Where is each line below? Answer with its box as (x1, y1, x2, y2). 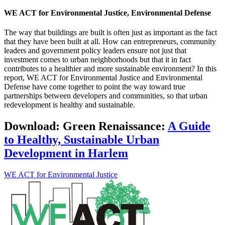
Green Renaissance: (63, 120, 168, 133)
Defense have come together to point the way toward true (4, 82, 185, 91)
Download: (4, 120, 63, 133)
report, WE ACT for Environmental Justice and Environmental (4, 73, 202, 82)
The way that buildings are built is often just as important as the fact (4, 28, 217, 37)
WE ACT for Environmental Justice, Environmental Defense (4, 9, 211, 18)
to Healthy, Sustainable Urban (4, 133, 159, 147)
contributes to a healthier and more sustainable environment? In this (4, 64, 216, 73)
